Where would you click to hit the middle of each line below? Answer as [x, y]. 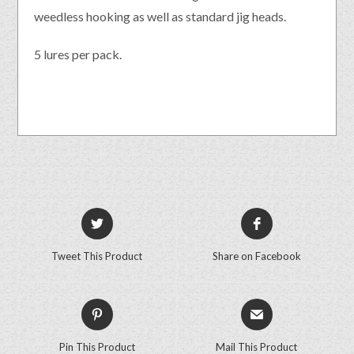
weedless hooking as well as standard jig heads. [160, 16]
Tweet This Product [97, 256]
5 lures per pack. [78, 54]
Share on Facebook [256, 256]
